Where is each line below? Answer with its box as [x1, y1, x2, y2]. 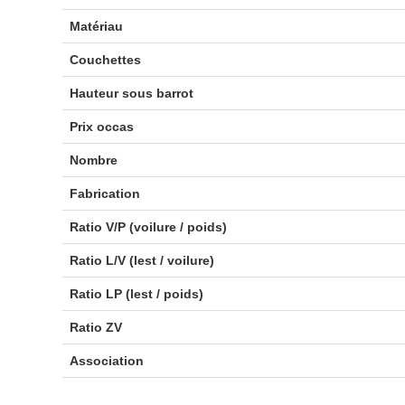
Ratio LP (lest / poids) [69, 287, 203, 301]
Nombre [69, 153, 118, 167]
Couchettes [69, 52, 141, 67]
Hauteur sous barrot [69, 86, 193, 100]
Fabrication [69, 186, 140, 201]
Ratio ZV [69, 320, 122, 334]
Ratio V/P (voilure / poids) [69, 220, 227, 234]
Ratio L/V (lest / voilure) [69, 253, 214, 268]
